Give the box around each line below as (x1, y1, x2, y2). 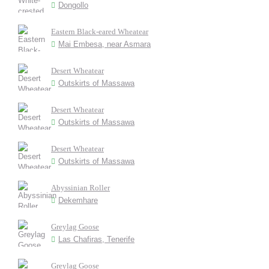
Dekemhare (58, 195, 98, 205)
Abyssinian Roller (51, 183, 110, 192)
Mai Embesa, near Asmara (58, 39, 151, 49)
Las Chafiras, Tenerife (58, 234, 134, 244)
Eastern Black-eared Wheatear (51, 26, 148, 36)
